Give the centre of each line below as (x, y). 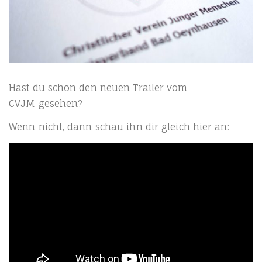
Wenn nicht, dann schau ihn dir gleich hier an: (119, 127)
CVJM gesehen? (46, 103)
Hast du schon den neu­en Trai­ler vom (98, 87)
